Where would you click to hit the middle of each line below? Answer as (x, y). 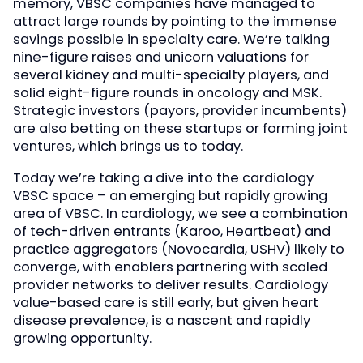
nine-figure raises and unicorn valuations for (161, 58)
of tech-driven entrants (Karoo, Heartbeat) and (172, 231)
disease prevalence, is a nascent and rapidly (162, 320)
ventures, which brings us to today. (128, 147)
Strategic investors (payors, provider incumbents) (180, 111)
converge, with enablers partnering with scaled (170, 267)
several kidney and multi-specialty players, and (171, 75)
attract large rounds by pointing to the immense (175, 22)
